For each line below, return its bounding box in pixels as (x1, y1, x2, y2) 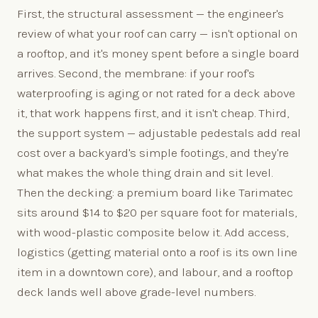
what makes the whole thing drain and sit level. (17, 165, 273, 180)
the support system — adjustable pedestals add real (17, 125, 301, 140)
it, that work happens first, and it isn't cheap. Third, (17, 105, 289, 120)
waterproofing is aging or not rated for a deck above (17, 85, 295, 100)
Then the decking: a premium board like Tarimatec (17, 185, 293, 199)
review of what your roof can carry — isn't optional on (17, 26, 297, 40)
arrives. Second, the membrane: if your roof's (17, 65, 255, 80)
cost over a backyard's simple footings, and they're (17, 145, 289, 160)
